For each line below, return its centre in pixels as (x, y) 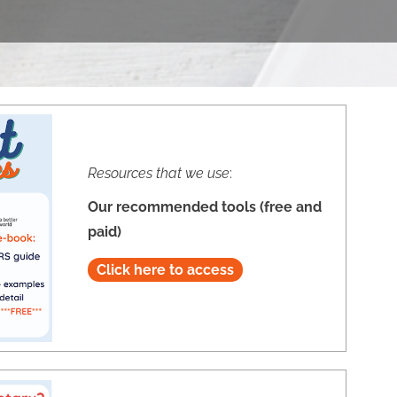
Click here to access (165, 270)
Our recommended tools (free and (204, 207)
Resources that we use (158, 174)
